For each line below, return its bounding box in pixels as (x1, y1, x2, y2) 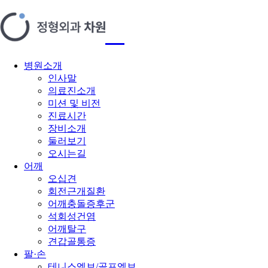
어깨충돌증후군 (48, 198, 115, 209)
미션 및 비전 (48, 98, 100, 108)
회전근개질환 (48, 185, 105, 196)
